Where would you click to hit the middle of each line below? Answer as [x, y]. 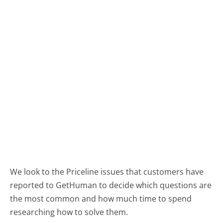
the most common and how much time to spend [101, 199]
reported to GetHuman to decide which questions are [111, 185]
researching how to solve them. [69, 212]
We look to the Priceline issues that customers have [107, 172]
